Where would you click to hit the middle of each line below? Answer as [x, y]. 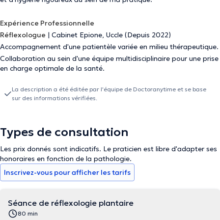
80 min [28, 213]
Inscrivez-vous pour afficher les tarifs [67, 172]
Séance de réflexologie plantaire [71, 203]
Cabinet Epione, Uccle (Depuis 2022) [111, 35]
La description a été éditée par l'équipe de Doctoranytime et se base [109, 89]
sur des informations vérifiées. [55, 98]
